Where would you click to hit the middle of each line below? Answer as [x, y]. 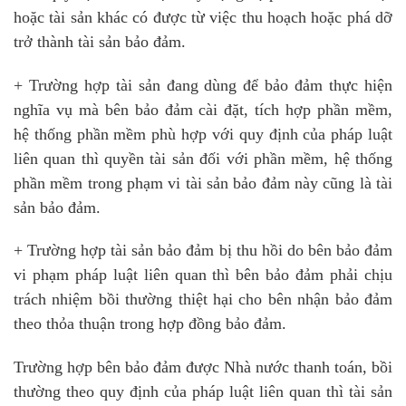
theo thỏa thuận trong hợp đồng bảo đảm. [152, 324]
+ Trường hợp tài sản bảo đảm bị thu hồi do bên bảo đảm [203, 251]
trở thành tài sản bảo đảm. [100, 41]
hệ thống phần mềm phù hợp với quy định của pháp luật [203, 134]
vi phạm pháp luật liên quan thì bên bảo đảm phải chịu [203, 275]
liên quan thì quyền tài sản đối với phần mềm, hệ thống [203, 158]
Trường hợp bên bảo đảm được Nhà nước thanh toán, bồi [203, 367]
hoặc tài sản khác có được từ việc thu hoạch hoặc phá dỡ [203, 17]
